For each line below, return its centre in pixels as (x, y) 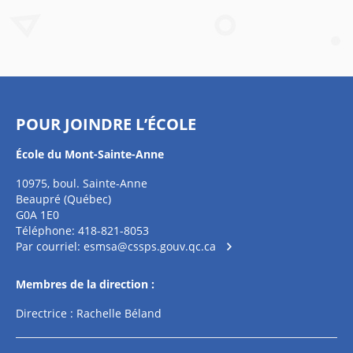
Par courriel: (50, 246)
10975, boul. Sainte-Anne (82, 183)
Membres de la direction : (85, 284)
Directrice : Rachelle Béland (89, 313)
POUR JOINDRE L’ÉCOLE (106, 124)
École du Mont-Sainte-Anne (90, 154)
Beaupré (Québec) (63, 199)
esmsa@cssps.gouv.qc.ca (150, 246)
